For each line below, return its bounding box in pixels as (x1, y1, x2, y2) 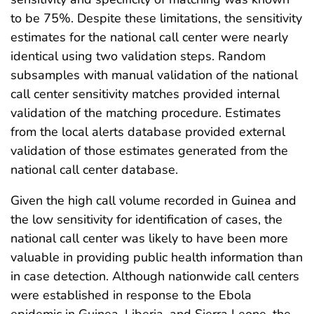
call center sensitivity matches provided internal (11, 86, 280, 103)
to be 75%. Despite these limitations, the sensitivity (11, 10, 302, 27)
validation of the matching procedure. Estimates (11, 104, 281, 122)
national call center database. (11, 161, 178, 179)
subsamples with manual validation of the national (11, 67, 298, 84)
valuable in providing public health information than (11, 249, 303, 266)
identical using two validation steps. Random (11, 48, 266, 65)
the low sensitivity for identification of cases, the (11, 211, 282, 228)
